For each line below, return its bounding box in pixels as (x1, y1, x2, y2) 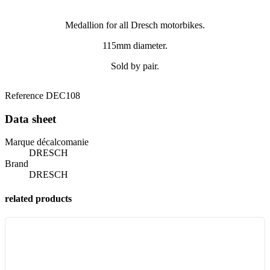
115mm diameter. (102, 40, 168, 51)
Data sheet (5, 112, 56, 125)
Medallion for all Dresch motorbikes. (65, 20, 205, 30)
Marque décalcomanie (5, 137, 89, 148)
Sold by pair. (111, 61, 159, 71)
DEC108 (46, 90, 80, 101)
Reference (5, 90, 46, 101)
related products (5, 193, 72, 204)
